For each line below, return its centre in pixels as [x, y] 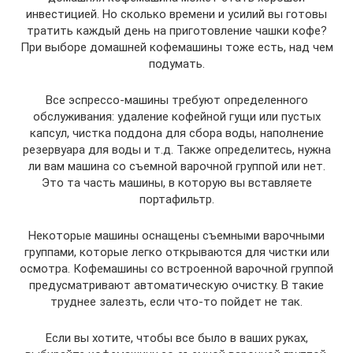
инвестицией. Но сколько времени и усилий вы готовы [176, 14]
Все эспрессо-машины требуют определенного [176, 100]
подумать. [176, 63]
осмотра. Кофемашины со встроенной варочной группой [176, 268]
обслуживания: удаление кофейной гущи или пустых [176, 116]
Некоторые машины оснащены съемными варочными [176, 235]
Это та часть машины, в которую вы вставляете [176, 182]
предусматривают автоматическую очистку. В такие [176, 285]
